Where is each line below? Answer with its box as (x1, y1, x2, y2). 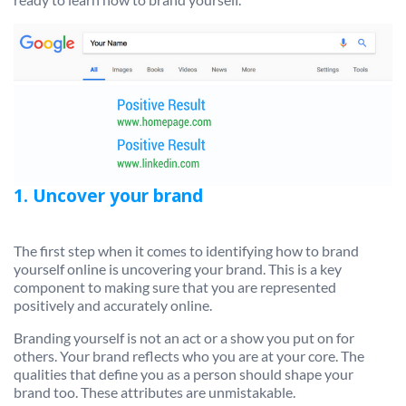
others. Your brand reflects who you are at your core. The (14, 347, 364, 365)
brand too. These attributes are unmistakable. (14, 383, 295, 401)
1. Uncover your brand (14, 184, 203, 208)
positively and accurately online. (14, 296, 212, 314)
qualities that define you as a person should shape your (14, 365, 353, 383)
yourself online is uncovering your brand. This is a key (14, 260, 342, 278)
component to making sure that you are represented (14, 278, 336, 296)
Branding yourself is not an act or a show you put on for (14, 329, 354, 347)
